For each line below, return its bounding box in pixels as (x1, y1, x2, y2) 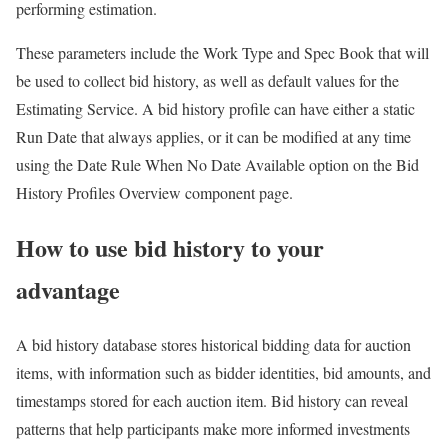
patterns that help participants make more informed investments (16, 418, 410, 440)
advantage (16, 272, 120, 308)
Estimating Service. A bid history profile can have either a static (16, 98, 415, 120)
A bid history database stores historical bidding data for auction (16, 334, 411, 356)
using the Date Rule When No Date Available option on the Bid (16, 154, 419, 176)
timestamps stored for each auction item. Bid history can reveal (16, 390, 408, 412)
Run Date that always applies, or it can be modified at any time (16, 126, 411, 148)
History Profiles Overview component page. (16, 182, 293, 204)
